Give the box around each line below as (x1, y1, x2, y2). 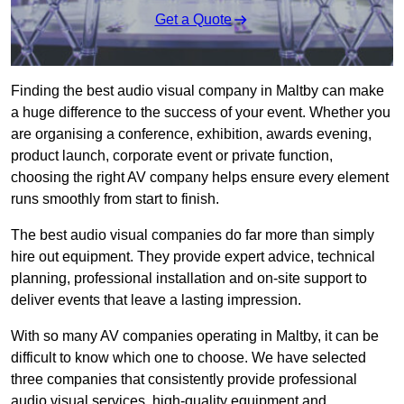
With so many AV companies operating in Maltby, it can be (11, 328, 379, 344)
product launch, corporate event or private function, (11, 148, 333, 164)
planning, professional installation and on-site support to (11, 271, 367, 287)
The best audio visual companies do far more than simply (11, 227, 374, 243)
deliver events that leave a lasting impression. (11, 292, 301, 308)
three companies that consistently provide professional (11, 372, 357, 388)
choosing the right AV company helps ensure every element (11, 170, 389, 186)
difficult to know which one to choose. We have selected (11, 350, 366, 366)
